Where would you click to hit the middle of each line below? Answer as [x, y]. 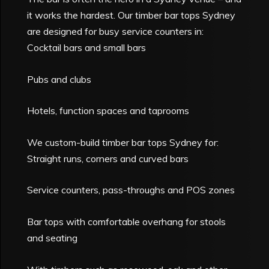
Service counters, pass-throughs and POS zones [131, 190]
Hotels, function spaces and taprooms [108, 111]
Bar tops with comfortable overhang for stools [127, 222]
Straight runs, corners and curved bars [108, 158]
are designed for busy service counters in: [116, 32]
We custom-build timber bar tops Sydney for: [123, 142]
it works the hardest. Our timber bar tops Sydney [131, 15]
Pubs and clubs [59, 79]
